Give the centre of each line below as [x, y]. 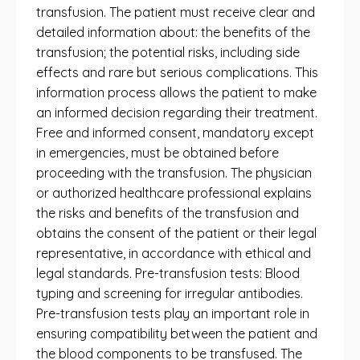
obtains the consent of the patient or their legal [176, 233]
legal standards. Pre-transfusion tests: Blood [168, 273]
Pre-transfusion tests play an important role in [173, 313]
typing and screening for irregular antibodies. [170, 293]
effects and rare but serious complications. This [177, 72]
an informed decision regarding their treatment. [177, 112]
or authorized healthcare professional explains [174, 193]
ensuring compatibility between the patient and [177, 333]
